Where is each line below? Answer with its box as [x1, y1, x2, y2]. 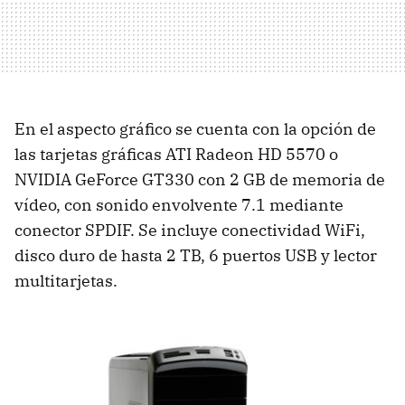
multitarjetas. [14, 270, 118, 292]
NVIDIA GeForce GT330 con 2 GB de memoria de [14, 169, 385, 191]
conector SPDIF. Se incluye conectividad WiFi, [14, 220, 365, 241]
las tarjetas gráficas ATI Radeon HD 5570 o [14, 144, 338, 165]
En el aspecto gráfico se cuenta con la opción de [14, 118, 376, 140]
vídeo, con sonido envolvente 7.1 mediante [14, 194, 344, 216]
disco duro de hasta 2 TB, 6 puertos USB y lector [14, 245, 377, 267]
